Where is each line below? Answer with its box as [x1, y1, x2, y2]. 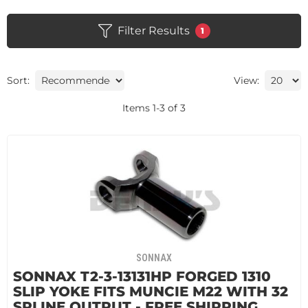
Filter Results [117, 24, 190, 37]
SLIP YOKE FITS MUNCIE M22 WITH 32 [13, 283, 288, 300]
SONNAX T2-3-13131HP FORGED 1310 [13, 268, 271, 285]
